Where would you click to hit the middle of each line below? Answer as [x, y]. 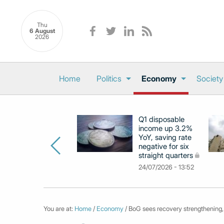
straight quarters [166, 155]
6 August [42, 31]
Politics [109, 78]
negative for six [164, 146]
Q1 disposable [161, 119]
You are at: [59, 208]
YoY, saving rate [165, 137]
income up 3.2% [165, 128]
